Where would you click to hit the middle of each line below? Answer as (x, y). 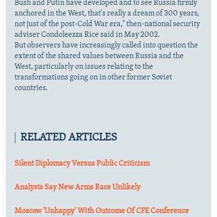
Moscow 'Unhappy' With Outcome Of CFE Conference (102, 211)
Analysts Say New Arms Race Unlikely (77, 187)
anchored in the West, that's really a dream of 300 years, (107, 13)
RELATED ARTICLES (69, 138)
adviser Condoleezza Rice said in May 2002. (87, 35)
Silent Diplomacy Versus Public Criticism (82, 163)
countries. (31, 88)
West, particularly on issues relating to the (84, 67)
